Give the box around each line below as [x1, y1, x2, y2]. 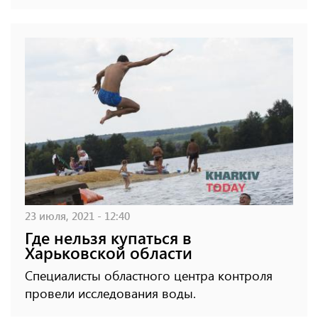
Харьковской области [25, 241, 192, 264]
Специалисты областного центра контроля [25, 267, 273, 285]
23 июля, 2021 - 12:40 [25, 208, 130, 224]
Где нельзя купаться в [25, 226, 192, 249]
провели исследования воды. [25, 285, 196, 302]
